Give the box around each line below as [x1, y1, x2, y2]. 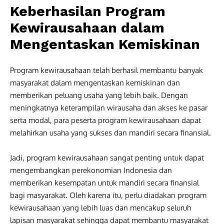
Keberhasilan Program [10, 2, 165, 19]
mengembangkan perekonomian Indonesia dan [10, 165, 172, 175]
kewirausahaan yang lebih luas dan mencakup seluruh [10, 202, 191, 212]
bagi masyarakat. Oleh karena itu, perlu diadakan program [10, 190, 206, 200]
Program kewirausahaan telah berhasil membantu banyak [10, 65, 203, 75]
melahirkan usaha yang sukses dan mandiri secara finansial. [10, 127, 211, 137]
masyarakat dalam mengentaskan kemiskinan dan [10, 77, 180, 87]
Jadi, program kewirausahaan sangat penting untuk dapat [10, 152, 204, 162]
